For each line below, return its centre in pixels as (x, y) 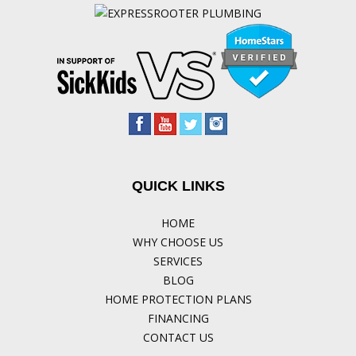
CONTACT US (178, 337)
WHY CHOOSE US (178, 242)
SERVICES (178, 261)
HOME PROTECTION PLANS (178, 299)
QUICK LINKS (178, 186)
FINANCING (178, 318)
